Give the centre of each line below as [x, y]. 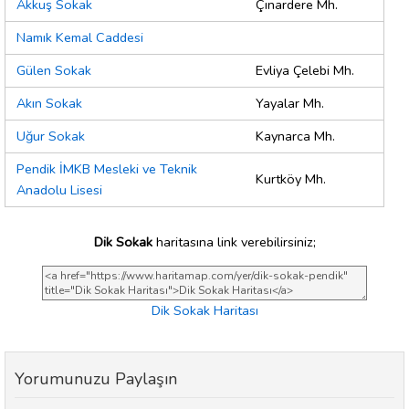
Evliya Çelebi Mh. [305, 71]
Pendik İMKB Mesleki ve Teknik [107, 169]
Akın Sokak [49, 104]
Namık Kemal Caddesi [80, 38]
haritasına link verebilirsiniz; [234, 241]
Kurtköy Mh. [291, 179]
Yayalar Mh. [290, 104]
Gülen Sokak [54, 71]
